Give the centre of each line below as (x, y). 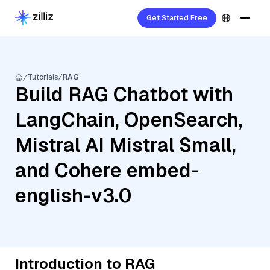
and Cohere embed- (107, 170)
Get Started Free (177, 18)
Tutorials (43, 77)
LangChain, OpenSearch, (129, 120)
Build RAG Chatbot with (124, 94)
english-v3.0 (73, 196)
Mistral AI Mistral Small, (126, 145)
